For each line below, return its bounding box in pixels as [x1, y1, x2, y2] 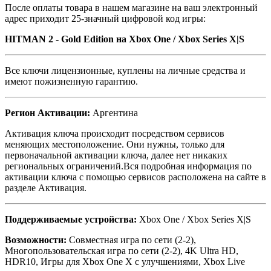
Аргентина [90, 107, 138, 118]
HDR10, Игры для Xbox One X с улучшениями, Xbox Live [5, 256, 245, 267]
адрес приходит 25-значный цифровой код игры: [5, 13, 206, 24]
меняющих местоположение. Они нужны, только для [5, 139, 224, 149]
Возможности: [5, 234, 69, 245]
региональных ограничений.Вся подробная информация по [5, 160, 252, 171]
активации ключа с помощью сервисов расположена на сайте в [5, 171, 266, 182]
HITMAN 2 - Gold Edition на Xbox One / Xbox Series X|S [5, 33, 247, 44]
